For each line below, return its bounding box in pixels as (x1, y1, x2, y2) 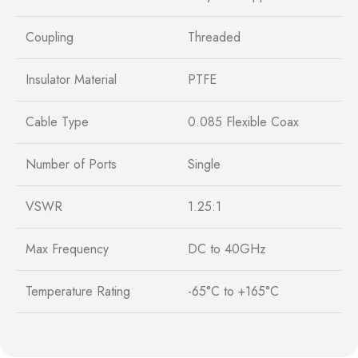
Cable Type (26, 112, 89, 131)
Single (188, 154, 221, 173)
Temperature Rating (26, 281, 130, 300)
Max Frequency (26, 239, 109, 258)
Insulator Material (26, 70, 117, 89)
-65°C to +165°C (188, 281, 279, 300)
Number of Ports (26, 154, 117, 173)
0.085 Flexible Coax (188, 112, 299, 131)
